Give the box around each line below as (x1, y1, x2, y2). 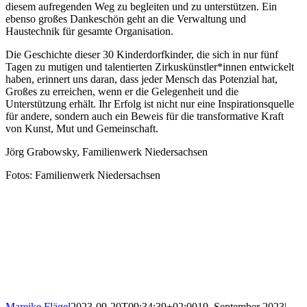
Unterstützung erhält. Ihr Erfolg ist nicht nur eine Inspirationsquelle (5, 98, 294, 110)
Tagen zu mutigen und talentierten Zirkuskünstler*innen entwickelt (5, 61, 294, 73)
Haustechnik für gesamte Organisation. (5, 25, 173, 38)
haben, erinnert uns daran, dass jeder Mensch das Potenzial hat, (5, 73, 278, 86)
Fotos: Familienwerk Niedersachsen (5, 169, 160, 182)
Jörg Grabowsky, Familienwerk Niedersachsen (5, 146, 208, 158)
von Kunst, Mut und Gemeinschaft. (5, 123, 158, 135)
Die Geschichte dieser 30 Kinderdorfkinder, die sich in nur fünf (5, 49, 278, 61)
